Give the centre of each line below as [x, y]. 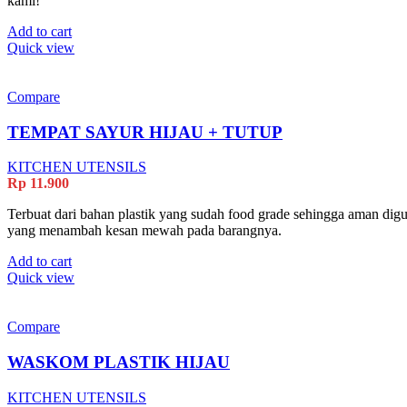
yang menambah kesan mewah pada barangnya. [144, 231]
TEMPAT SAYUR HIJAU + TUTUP [145, 132]
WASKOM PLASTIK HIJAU [119, 362]
